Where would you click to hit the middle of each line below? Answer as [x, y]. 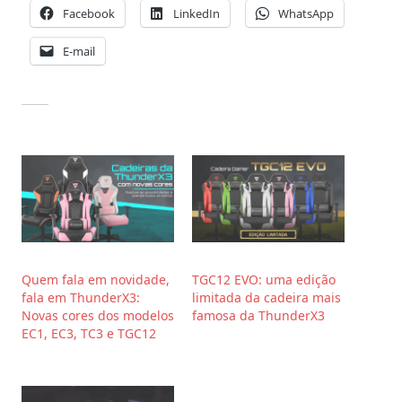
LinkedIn [197, 13]
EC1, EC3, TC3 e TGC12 [89, 333]
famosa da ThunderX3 [258, 315]
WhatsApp [306, 13]
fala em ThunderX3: [81, 297]
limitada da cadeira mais [267, 297]
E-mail [79, 51]
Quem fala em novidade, [96, 279]
